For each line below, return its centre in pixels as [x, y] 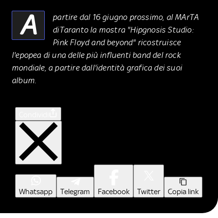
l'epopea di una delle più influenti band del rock [96, 55]
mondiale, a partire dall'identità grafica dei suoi [97, 67]
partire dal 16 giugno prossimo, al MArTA [126, 17]
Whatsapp [36, 191]
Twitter [149, 191]
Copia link [183, 191]
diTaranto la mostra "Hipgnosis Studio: [123, 29]
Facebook [114, 191]
